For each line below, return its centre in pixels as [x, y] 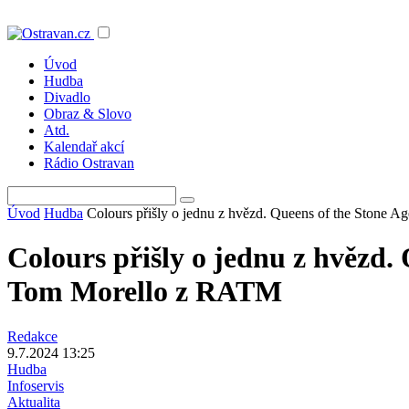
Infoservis [36, 385]
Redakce [32, 336]
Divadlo [67, 97]
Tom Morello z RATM [145, 292]
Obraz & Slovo [88, 114]
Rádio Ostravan [89, 163]
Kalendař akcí [84, 147]
